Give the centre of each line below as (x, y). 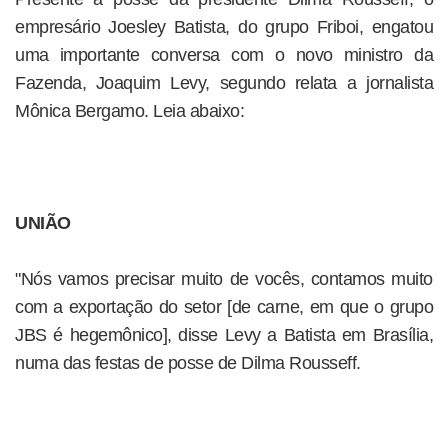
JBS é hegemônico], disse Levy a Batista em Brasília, (224, 335)
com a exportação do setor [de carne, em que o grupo (224, 307)
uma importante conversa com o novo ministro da (224, 55)
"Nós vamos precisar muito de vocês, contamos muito (224, 279)
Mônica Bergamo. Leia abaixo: (129, 111)
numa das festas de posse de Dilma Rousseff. (188, 363)
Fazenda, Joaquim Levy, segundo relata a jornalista (224, 83)
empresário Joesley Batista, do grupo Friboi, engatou (224, 27)
